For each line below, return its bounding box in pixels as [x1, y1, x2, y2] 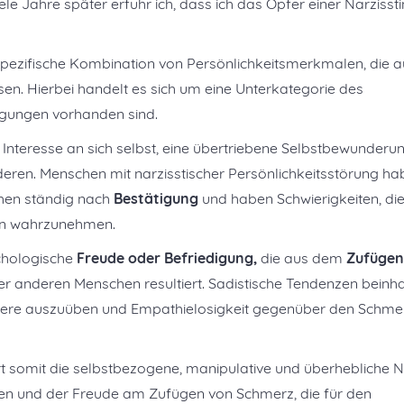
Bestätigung [114, 189, 198, 207]
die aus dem [257, 249, 346, 267]
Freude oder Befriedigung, [77, 249, 257, 267]
